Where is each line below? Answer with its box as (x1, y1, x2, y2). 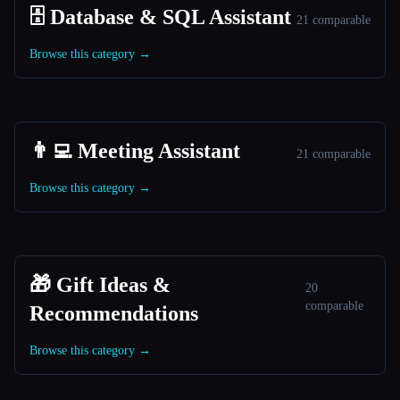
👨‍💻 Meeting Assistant (29, 139, 240, 162)
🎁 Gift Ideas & (29, 273, 171, 296)
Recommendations (29, 302, 198, 325)
